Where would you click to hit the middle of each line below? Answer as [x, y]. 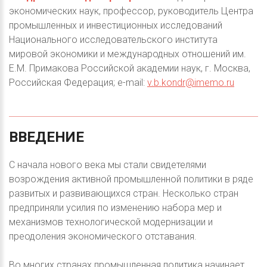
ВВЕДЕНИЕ [46, 137]
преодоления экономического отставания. [103, 237]
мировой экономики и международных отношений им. [128, 54]
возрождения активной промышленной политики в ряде [131, 179]
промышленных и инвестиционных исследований [116, 26]
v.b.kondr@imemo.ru [191, 83]
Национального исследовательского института [113, 40]
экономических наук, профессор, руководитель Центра [131, 11]
